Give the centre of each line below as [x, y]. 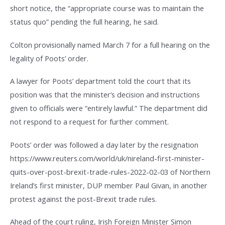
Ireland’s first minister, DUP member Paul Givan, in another [109, 185]
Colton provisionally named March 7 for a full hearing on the [110, 44]
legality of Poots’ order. [49, 58]
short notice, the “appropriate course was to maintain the [107, 8]
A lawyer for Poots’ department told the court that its [100, 81]
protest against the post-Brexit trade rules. [83, 199]
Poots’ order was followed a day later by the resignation [104, 144]
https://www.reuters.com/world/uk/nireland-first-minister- [107, 158]
